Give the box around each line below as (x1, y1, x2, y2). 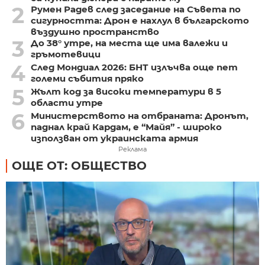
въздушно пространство (30, 26, 159, 38)
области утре (30, 97, 103, 109)
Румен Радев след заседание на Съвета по (30, 4, 241, 15)
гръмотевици (30, 49, 101, 60)
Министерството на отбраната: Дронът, (30, 110, 248, 122)
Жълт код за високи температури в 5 (30, 86, 221, 98)
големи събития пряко (30, 73, 144, 85)
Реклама (118, 145, 147, 154)
